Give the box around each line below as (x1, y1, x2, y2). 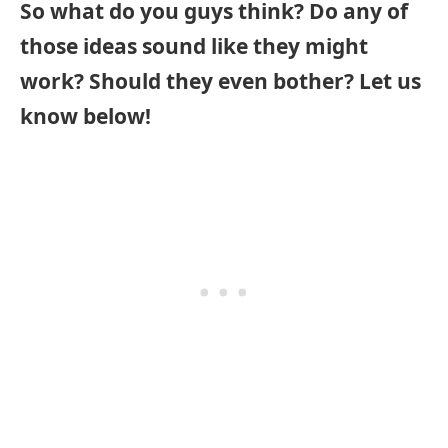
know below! (20, 101, 151, 130)
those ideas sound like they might (20, 31, 368, 60)
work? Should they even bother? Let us (20, 66, 421, 95)
